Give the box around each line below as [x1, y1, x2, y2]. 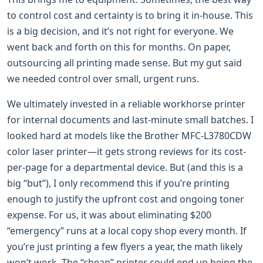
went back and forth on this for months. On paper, [7, 40, 231, 53]
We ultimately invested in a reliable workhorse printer [7, 97, 245, 110]
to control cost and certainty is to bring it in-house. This [7, 8, 253, 22]
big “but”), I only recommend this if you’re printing [7, 176, 230, 190]
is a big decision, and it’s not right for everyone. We [7, 24, 234, 38]
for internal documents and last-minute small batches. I [7, 113, 254, 126]
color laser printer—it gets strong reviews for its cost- [7, 144, 246, 158]
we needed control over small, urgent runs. [7, 72, 199, 85]
